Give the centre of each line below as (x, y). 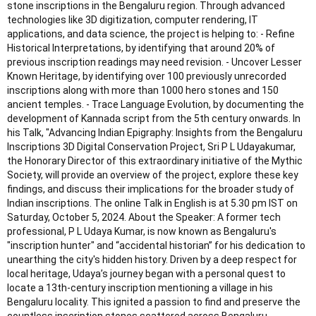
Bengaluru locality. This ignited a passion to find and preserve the (154, 302)
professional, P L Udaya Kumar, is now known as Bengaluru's (142, 232)
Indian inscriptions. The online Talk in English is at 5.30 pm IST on (152, 203)
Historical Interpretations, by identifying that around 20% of (141, 48)
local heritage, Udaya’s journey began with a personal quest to (146, 274)
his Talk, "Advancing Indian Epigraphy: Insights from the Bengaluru (155, 133)
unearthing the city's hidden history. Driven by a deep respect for (152, 260)
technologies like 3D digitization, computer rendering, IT (133, 20)
